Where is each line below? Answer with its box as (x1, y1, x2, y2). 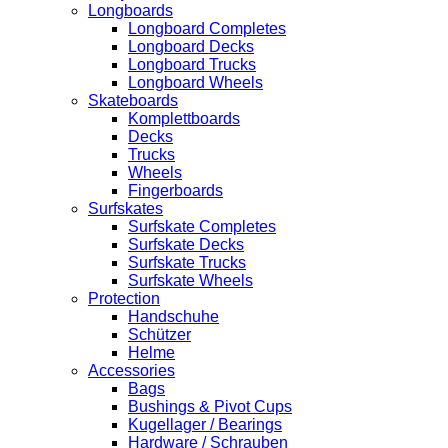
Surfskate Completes (128, 218, 276, 235)
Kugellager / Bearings (128, 416, 282, 433)
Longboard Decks (128, 38, 254, 55)
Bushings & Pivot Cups (128, 398, 292, 415)
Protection (88, 290, 160, 307)
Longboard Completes (128, 20, 286, 37)
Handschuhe (128, 308, 219, 325)
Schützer (128, 326, 191, 343)
